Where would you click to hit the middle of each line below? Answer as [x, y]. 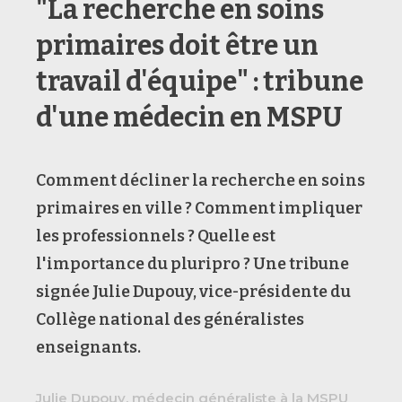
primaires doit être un [177, 45]
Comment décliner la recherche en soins [201, 180]
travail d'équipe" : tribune [200, 81]
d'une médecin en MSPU [189, 117]
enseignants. [88, 347]
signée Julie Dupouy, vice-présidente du [193, 291]
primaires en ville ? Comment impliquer [199, 208]
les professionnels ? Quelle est [156, 236]
